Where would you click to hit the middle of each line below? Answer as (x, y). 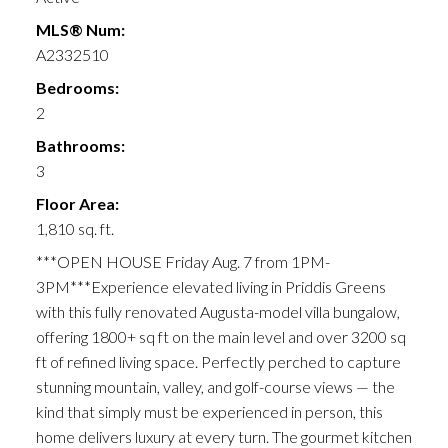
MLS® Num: (80, 30)
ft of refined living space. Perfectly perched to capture (218, 362)
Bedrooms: (77, 88)
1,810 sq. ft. (74, 229)
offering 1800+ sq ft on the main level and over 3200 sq (220, 337)
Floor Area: (77, 204)
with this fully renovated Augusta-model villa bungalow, (217, 312)
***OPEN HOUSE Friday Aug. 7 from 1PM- (182, 262)
